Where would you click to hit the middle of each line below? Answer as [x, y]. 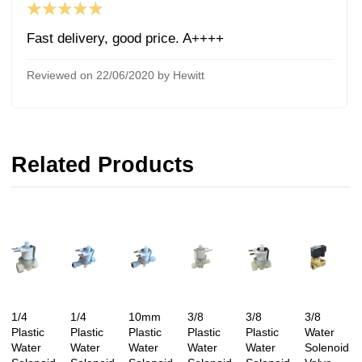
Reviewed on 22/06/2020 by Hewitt [115, 76]
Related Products [103, 165]
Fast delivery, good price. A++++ [125, 39]
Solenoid [326, 347]
